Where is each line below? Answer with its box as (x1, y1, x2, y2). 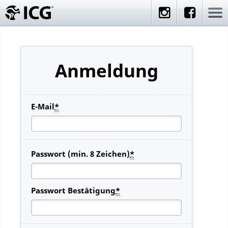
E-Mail (31, 101, 54, 111)
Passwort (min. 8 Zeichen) (31, 149, 130, 159)
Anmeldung (54, 59, 158, 82)
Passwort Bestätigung (31, 185, 116, 195)
